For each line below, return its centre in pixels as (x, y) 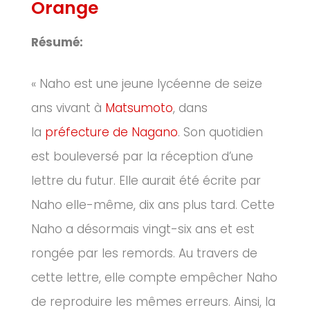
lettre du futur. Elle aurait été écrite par (146, 181)
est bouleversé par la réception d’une (142, 157)
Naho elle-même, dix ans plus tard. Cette (153, 205)
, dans (190, 108)
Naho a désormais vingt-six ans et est (143, 229)
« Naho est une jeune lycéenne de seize (147, 84)
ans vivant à (68, 108)
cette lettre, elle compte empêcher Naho (154, 278)
